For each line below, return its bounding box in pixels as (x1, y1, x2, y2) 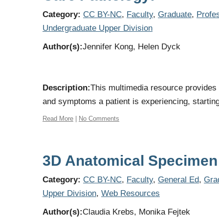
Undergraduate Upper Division (43, 23, 153, 33)
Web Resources (101, 189, 160, 198)
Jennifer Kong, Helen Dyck (83, 42, 180, 51)
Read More (43, 115, 73, 122)
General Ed (158, 175, 199, 184)
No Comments (79, 115, 119, 122)
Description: (43, 83, 90, 92)
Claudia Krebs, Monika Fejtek (83, 207, 190, 217)
